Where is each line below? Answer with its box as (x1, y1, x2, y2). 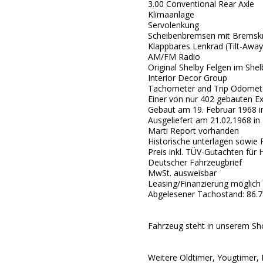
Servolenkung (147, 19, 199, 31)
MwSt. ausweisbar (147, 167, 217, 178)
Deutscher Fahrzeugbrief (147, 157, 242, 168)
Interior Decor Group (147, 72, 227, 83)
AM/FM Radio (147, 51, 200, 62)
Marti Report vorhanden (147, 125, 239, 136)
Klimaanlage (147, 9, 194, 20)
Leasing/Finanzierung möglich (147, 178, 261, 189)
